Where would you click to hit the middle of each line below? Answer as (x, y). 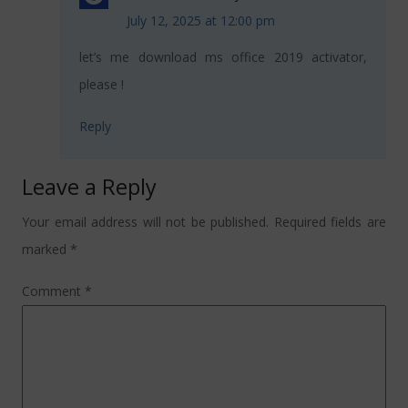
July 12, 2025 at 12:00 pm (201, 21)
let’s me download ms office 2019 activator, (223, 57)
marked (46, 250)
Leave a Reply (89, 187)
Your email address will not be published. (146, 222)
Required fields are (330, 222)
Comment (53, 291)
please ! (102, 85)
